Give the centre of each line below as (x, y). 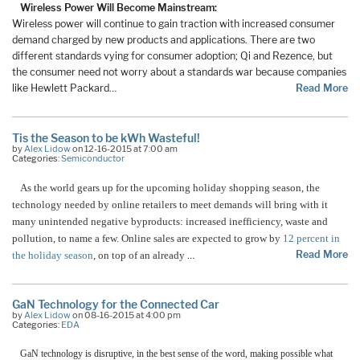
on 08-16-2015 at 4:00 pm (126, 315)
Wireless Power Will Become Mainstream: (119, 8)
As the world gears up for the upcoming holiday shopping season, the (170, 187)
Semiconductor (93, 158)
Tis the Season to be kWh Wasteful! (106, 137)
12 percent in (311, 238)
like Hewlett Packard (61, 88)
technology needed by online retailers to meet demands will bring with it (170, 204)
